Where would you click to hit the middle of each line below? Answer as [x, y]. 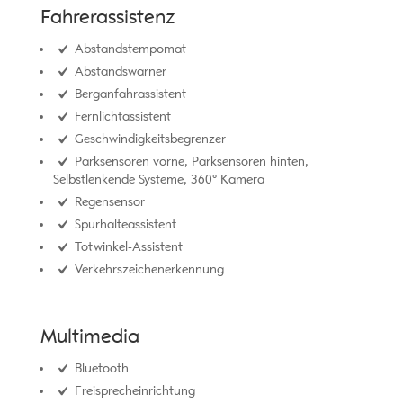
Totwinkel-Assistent [126, 246]
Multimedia [90, 336]
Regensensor [107, 201]
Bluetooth [99, 368]
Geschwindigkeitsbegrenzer [148, 139]
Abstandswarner [118, 71]
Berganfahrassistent [128, 94]
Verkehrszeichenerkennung [147, 269]
